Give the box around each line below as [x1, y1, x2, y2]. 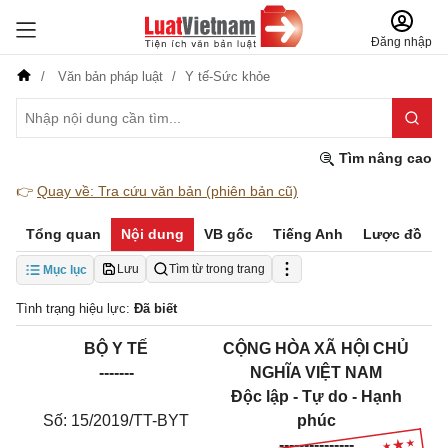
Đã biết [134, 301, 177, 316]
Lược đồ [363, 226, 422, 242]
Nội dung [121, 226, 184, 242]
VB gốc [204, 226, 253, 242]
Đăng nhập [371, 35, 432, 49]
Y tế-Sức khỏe [185, 69, 270, 84]
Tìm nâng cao [335, 150, 432, 166]
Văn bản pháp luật [54, 69, 167, 84]
